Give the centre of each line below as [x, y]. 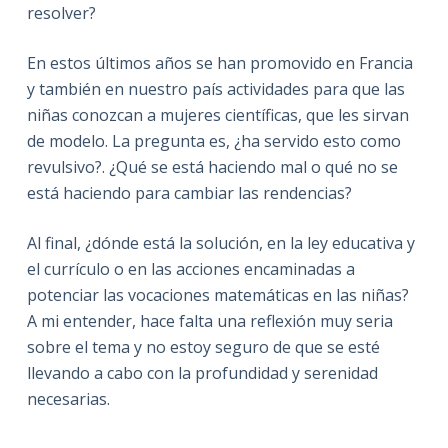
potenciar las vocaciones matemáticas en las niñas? [217, 294]
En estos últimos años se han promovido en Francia [219, 62]
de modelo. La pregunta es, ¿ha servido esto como [213, 140]
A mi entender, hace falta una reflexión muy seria [209, 320]
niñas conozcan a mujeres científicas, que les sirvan [217, 114]
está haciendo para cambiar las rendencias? [189, 192]
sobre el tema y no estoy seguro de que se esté [203, 346]
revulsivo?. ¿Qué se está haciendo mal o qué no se [212, 166]
